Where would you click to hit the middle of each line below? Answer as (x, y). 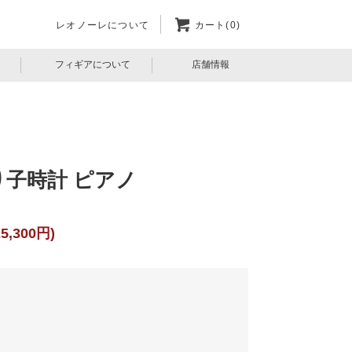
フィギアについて (93, 64)
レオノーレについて (103, 25)
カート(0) (217, 25)
